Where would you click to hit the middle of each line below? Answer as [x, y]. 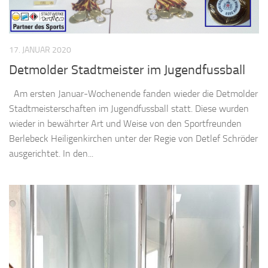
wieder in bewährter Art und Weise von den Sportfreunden [125, 123]
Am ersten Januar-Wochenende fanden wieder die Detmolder [133, 93]
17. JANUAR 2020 [40, 50]
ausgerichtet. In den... [51, 153]
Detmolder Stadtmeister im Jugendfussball [127, 70]
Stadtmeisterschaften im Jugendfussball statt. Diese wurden [129, 108]
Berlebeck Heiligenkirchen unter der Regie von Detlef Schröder [133, 138]
